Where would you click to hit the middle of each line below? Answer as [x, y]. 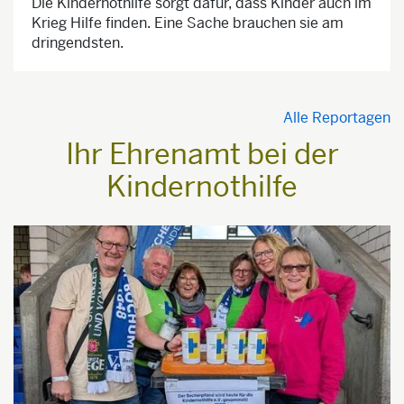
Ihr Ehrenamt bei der [202, 155]
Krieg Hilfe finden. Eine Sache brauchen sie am [188, 23]
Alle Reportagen [337, 118]
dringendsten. [78, 43]
